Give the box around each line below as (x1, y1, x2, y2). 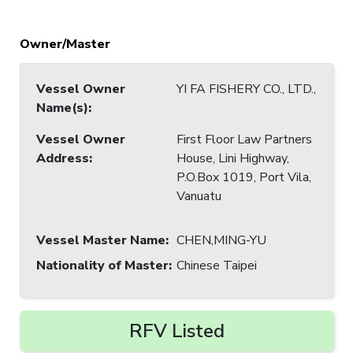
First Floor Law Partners (176, 130, 312, 148)
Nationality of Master (36, 256, 169, 274)
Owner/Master (20, 35, 110, 53)
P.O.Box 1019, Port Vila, (176, 168, 311, 186)
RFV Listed (128, 318, 225, 344)
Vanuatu (176, 187, 221, 205)
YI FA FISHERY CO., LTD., (176, 80, 316, 98)
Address (36, 149, 89, 167)
